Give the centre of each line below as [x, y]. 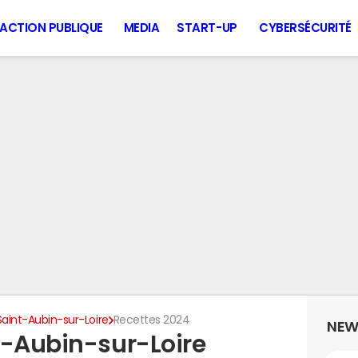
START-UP [207, 28]
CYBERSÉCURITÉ [305, 28]
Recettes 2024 [151, 320]
